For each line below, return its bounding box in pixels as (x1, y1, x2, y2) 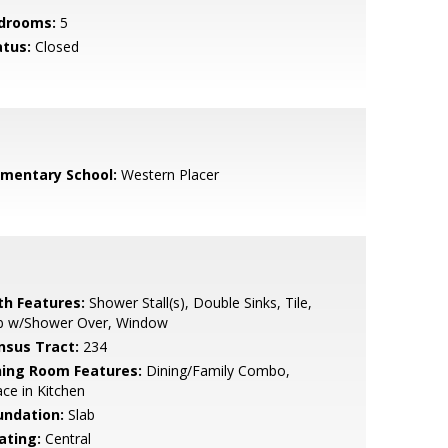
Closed (30, 37, 79, 56)
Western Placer (116, 165, 219, 184)
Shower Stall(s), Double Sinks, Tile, (84, 293, 312, 312)
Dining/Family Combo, (141, 361, 290, 380)
